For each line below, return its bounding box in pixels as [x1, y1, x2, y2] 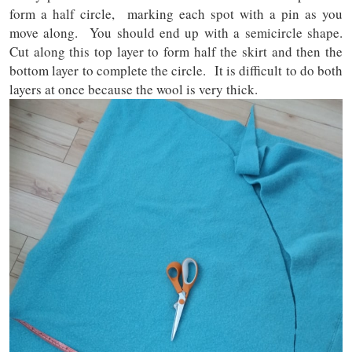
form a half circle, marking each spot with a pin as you [9, 5, 343, 24]
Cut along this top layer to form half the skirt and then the [9, 42, 343, 61]
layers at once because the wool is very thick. [9, 80, 258, 99]
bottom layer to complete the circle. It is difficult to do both [9, 61, 343, 80]
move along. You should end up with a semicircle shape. [9, 24, 343, 42]
